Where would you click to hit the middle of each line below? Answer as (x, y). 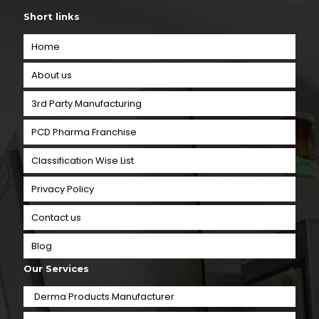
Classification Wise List (83, 161)
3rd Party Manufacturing (87, 104)
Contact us (56, 218)
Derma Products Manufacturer (104, 297)
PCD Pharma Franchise (84, 132)
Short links (52, 16)
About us (52, 75)
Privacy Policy (63, 189)
